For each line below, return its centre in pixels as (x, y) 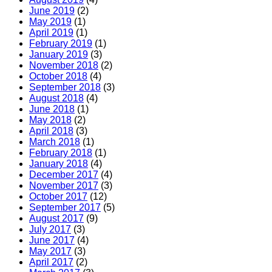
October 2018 (58, 76)
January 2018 (59, 164)
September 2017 (65, 208)
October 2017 (58, 197)
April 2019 (51, 33)
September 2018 (65, 87)
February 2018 (61, 153)
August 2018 (56, 98)
